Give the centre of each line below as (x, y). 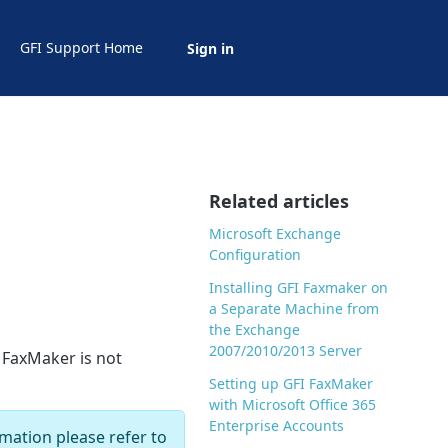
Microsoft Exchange (275, 234)
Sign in (210, 49)
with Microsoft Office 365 (293, 405)
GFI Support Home (81, 47)
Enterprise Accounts (277, 426)
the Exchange (255, 330)
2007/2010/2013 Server (286, 351)
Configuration (255, 255)
